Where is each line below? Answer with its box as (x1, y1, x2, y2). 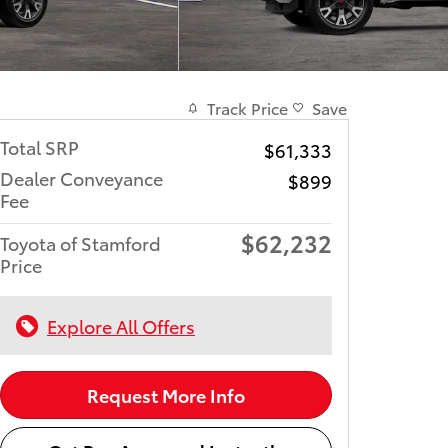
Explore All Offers (47, 313, 195, 338)
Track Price (207, 96, 288, 119)
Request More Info (87, 382, 245, 408)
